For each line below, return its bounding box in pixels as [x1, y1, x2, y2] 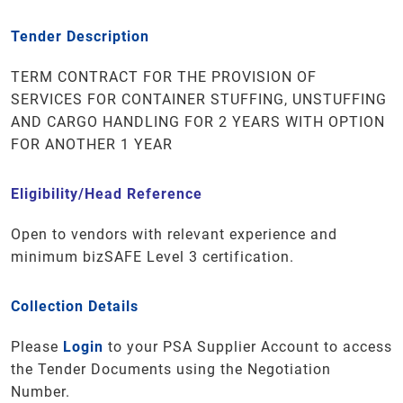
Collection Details [11, 298, 139, 315]
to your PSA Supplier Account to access [103, 338, 392, 355]
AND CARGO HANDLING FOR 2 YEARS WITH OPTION [11, 113, 385, 130]
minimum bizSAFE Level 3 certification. [11, 248, 294, 265]
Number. [11, 383, 70, 400]
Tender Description [11, 28, 149, 45]
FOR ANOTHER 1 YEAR [11, 136, 173, 153]
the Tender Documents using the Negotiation [11, 361, 331, 378]
